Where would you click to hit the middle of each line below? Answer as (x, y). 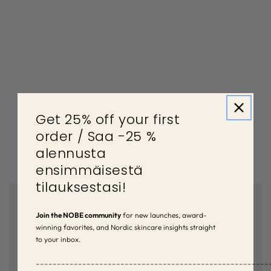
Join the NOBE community (78, 215)
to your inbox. (58, 239)
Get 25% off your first (108, 119)
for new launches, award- (164, 215)
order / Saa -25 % (96, 136)
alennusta (71, 153)
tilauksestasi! (81, 187)
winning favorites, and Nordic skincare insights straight (126, 227)
